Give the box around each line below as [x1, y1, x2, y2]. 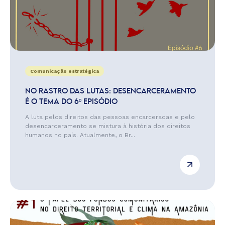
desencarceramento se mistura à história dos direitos [25, 123, 190, 130]
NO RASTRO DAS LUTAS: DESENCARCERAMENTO [25, 88, 196, 95]
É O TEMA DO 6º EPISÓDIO [25, 98, 118, 105]
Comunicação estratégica [30, 68, 99, 74]
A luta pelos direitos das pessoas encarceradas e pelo [25, 114, 195, 121]
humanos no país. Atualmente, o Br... [25, 132, 135, 139]
